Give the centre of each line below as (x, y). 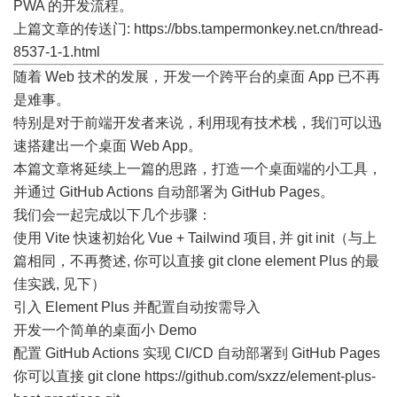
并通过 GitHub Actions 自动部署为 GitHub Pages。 (174, 192)
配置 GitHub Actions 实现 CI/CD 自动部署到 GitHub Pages (197, 353)
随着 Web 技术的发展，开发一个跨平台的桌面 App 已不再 (197, 77)
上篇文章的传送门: (74, 29)
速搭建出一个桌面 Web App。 (108, 146)
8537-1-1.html (57, 52)
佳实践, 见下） (59, 284)
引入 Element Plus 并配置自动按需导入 (137, 307)
